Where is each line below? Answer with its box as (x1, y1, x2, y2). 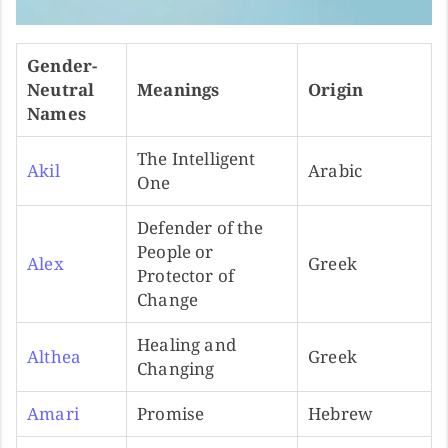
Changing (137, 356, 215, 380)
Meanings (137, 77, 220, 101)
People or (137, 239, 214, 263)
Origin (308, 77, 364, 101)
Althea (27, 344, 82, 368)
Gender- (27, 53, 98, 77)
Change (137, 287, 199, 311)
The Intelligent (137, 146, 256, 170)
